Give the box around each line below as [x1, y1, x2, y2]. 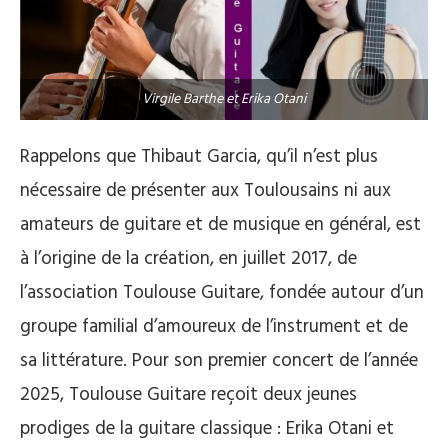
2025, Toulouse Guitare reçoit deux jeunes [20, 379, 357, 410]
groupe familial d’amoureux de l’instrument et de [20, 311, 408, 342]
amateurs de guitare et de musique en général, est [20, 209, 421, 240]
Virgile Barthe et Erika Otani [142, 87, 306, 111]
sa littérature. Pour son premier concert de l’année [20, 345, 418, 376]
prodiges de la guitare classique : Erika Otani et [20, 413, 394, 444]
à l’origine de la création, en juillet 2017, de [20, 243, 357, 274]
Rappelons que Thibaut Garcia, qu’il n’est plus [20, 141, 378, 172]
